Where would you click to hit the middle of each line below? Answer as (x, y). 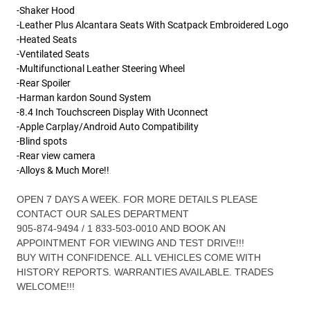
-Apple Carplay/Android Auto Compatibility (108, 126)
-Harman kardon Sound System (84, 97)
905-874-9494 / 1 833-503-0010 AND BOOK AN (121, 228)
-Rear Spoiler (44, 83)
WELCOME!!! (46, 286)
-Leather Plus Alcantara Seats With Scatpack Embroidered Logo (154, 25)
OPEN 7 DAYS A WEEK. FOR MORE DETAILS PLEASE (137, 199)
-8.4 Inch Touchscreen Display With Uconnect (112, 112)
